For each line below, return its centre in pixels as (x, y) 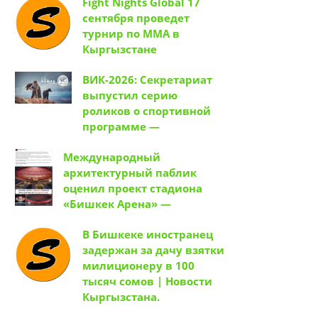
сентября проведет (136, 18)
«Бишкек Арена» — (117, 204)
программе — (121, 127)
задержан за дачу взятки (153, 250)
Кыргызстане (120, 49)
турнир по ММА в (131, 34)
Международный (112, 157)
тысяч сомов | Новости (147, 281)
